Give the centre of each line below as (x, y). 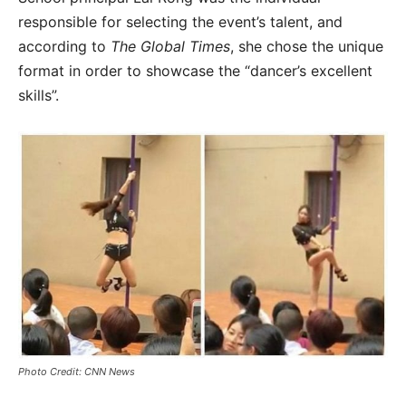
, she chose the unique (307, 46)
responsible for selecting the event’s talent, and (180, 21)
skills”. (39, 95)
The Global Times (170, 46)
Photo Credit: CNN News (77, 372)
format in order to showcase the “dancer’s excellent (195, 70)
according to (64, 46)
